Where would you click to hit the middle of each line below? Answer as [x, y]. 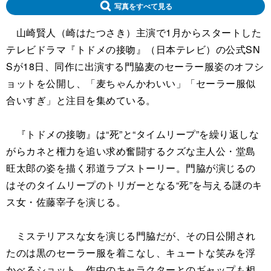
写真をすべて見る [143, 6]
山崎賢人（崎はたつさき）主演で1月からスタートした [134, 32]
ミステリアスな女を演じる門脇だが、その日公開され [131, 235]
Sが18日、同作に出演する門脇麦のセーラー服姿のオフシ [135, 66]
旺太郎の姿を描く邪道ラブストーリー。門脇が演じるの [131, 168]
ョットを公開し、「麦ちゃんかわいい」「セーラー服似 [131, 83]
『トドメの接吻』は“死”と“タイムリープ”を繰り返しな [132, 134]
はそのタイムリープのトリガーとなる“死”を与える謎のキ [134, 184]
